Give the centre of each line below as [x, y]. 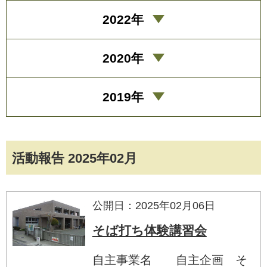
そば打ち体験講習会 [149, 230]
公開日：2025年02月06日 [153, 205]
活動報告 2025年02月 [74, 158]
